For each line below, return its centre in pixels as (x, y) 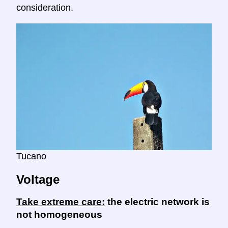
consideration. (45, 8)
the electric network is (157, 202)
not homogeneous (59, 215)
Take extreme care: (61, 202)
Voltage (38, 179)
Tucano (31, 156)
